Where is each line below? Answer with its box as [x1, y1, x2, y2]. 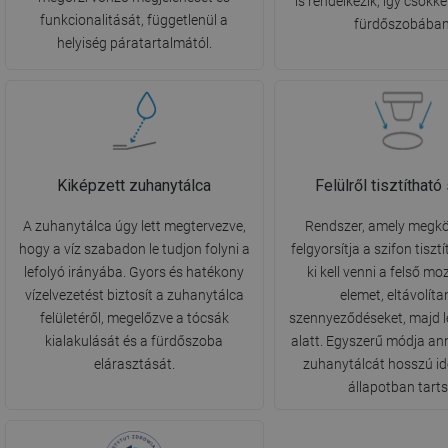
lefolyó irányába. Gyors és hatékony [24, 264, 245, 281]
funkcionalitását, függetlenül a [40, 12, 229, 29]
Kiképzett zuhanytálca [57, 176, 212, 196]
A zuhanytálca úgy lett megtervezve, [22, 218, 246, 235]
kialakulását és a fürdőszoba [45, 333, 224, 350]
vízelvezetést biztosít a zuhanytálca [24, 287, 244, 304]
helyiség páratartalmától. [56, 35, 212, 52]
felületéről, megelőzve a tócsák [39, 310, 229, 327]
